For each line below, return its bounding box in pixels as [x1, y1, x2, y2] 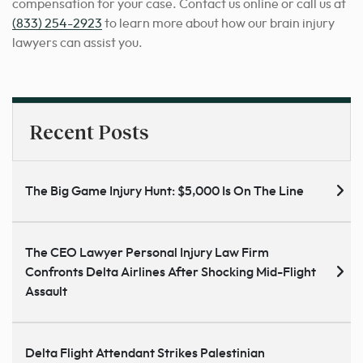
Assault [25, 285, 67, 299]
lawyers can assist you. [12, 36, 143, 50]
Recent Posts [29, 120, 149, 144]
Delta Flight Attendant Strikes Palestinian [25, 347, 265, 361]
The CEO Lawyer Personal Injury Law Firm [25, 246, 269, 260]
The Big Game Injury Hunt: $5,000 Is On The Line [25, 185, 304, 199]
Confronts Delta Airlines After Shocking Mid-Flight [25, 266, 316, 280]
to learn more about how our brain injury [102, 17, 335, 31]
